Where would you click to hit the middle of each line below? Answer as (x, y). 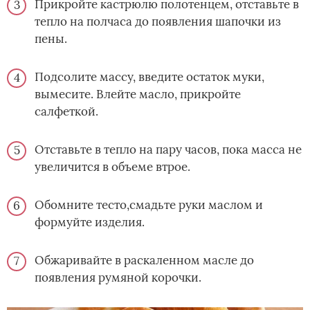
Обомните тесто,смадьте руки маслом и (149, 204)
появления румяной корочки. (118, 277)
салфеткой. (66, 111)
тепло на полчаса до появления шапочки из (158, 21)
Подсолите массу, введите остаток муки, (149, 76)
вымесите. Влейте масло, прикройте (138, 94)
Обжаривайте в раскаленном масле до (144, 260)
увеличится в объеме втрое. (112, 166)
